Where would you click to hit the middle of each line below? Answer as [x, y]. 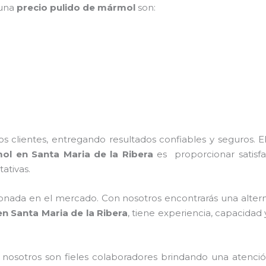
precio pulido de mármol [76, 8]
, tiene [142, 213]
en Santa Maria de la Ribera [84, 154]
